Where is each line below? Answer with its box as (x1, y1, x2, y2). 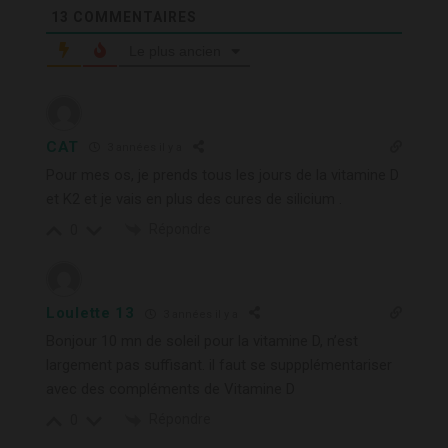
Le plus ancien (129, 42, 221, 59)
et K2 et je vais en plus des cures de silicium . (46, 189, 342, 208)
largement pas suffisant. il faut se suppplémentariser (46, 356, 392, 375)
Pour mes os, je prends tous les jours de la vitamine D (46, 165, 399, 184)
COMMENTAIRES (69, 8, 197, 25)
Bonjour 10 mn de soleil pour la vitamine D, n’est (46, 332, 358, 351)
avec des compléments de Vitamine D (46, 380, 295, 399)
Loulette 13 (46, 304, 135, 323)
